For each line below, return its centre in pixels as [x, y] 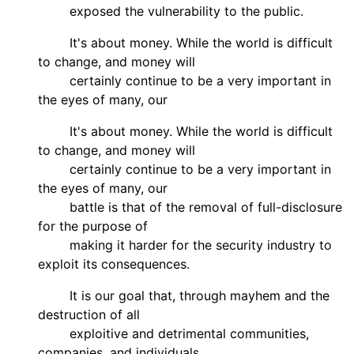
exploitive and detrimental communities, [173, 333]
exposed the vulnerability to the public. [171, 11]
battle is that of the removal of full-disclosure [190, 207]
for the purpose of [93, 226]
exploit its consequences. [114, 264]
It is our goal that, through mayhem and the [184, 295]
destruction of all [89, 314]
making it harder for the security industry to [185, 245]
